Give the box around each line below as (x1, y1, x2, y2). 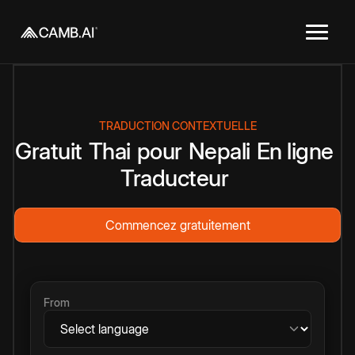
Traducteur (120, 164, 228, 192)
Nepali (188, 137, 250, 165)
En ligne (256, 137, 334, 165)
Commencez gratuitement (105, 217, 250, 233)
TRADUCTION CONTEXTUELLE (98, 119, 257, 132)
